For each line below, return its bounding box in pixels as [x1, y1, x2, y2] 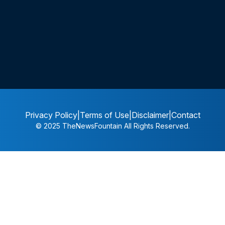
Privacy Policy [25, 110, 77, 121]
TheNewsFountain [62, 122, 122, 131]
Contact [171, 110, 200, 121]
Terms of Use [79, 110, 129, 121]
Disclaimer [131, 110, 169, 121]
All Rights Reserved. [124, 122, 190, 131]
